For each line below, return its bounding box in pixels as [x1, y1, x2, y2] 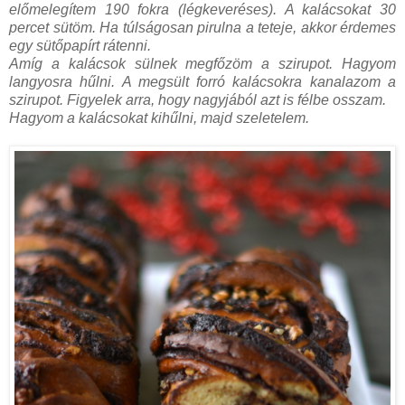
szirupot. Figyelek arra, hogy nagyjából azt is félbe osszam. [9, 91, 386, 108]
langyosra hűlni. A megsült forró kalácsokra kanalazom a [9, 73, 396, 89]
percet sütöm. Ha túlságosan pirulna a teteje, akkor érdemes [9, 19, 396, 35]
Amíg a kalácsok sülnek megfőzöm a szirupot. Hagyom [9, 55, 396, 71]
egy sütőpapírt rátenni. [9, 37, 151, 53]
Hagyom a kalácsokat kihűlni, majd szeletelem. [9, 109, 309, 126]
